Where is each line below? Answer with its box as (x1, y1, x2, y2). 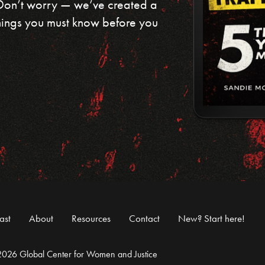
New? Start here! (178, 212, 245, 225)
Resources (72, 212, 111, 225)
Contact (129, 212, 160, 225)
